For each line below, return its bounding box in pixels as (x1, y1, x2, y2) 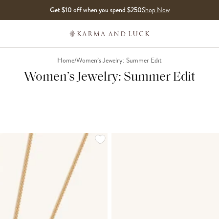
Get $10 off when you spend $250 (49, 5, 142, 15)
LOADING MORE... (109, 132, 166, 142)
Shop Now (141, 5, 170, 15)
